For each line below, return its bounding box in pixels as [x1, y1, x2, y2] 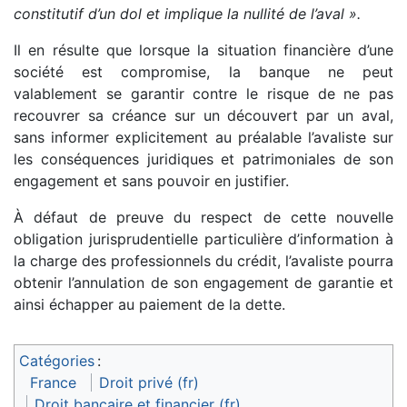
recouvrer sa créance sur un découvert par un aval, [14, 105, 393, 124]
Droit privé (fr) [99, 372, 199, 392]
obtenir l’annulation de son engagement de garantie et [14, 273, 393, 292]
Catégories [19, 351, 94, 370]
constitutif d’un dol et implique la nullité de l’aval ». [14, 4, 361, 23]
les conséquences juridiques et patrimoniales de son [14, 149, 393, 168]
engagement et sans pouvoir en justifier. [14, 171, 289, 190]
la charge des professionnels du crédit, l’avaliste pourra [14, 251, 393, 270]
